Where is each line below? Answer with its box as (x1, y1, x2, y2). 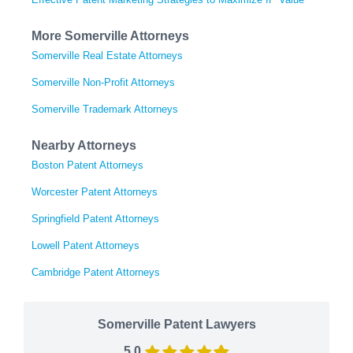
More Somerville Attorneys (32, 28, 189, 43)
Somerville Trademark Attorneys (32, 102, 178, 115)
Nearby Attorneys (32, 138, 136, 152)
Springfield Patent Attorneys (32, 212, 159, 225)
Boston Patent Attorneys (32, 158, 143, 171)
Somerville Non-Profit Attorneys (32, 76, 175, 88)
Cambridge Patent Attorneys (32, 266, 160, 278)
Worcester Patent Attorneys (32, 185, 158, 198)
